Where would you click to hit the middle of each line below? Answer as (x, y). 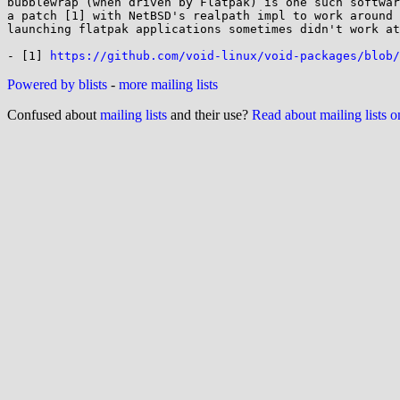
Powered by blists (57, 84)
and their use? (209, 115)
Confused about (54, 115)
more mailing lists (168, 84)
